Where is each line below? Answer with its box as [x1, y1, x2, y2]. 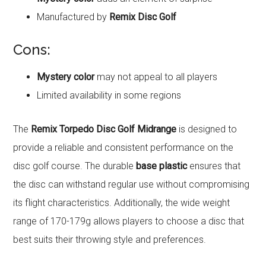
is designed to [176, 123, 237, 135]
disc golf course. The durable [13, 160, 137, 172]
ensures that [187, 160, 241, 172]
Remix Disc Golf [109, 11, 177, 23]
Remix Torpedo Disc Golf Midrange [31, 123, 177, 135]
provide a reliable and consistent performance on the [13, 142, 234, 154]
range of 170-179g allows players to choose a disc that [13, 216, 245, 227]
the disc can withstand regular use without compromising [13, 179, 250, 191]
